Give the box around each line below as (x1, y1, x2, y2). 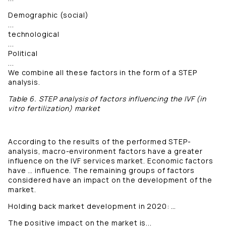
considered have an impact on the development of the (8, 175, 212, 185)
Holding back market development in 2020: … (8, 201, 177, 211)
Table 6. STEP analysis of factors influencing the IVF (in (8, 94, 206, 104)
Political (8, 48, 38, 59)
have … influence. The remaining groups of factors (8, 165, 195, 176)
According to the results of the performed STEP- (8, 137, 191, 147)
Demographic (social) (8, 10, 89, 20)
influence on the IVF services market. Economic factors (8, 156, 213, 166)
